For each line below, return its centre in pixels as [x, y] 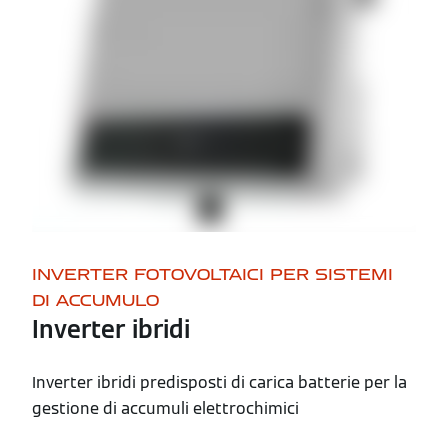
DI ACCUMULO [95, 300]
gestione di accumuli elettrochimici [165, 408]
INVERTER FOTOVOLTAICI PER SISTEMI [212, 274]
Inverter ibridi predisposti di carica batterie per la [219, 382]
